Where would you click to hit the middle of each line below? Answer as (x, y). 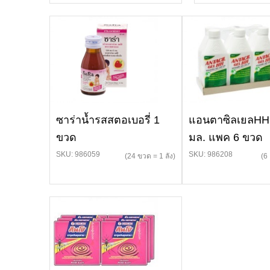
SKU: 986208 (211, 154)
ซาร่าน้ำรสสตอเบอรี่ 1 (108, 120)
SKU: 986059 (78, 154)
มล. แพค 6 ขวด (226, 137)
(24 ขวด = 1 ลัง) (150, 156)
